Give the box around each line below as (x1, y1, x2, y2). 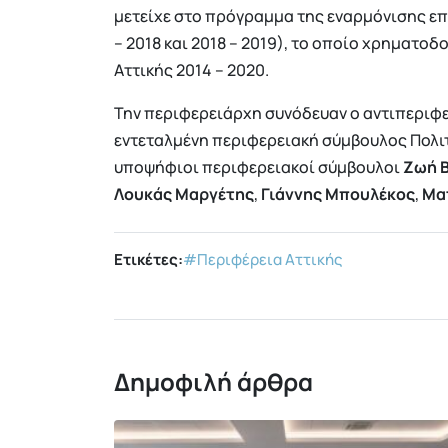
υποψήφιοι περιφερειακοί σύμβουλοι (114, 155, 403, 178)
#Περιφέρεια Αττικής (183, 248, 343, 270)
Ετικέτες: (114, 248, 183, 270)
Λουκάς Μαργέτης (114, 182, 254, 205)
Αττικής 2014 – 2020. (114, 58, 269, 81)
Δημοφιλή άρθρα (114, 364, 313, 398)
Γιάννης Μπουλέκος (261, 182, 415, 205)
